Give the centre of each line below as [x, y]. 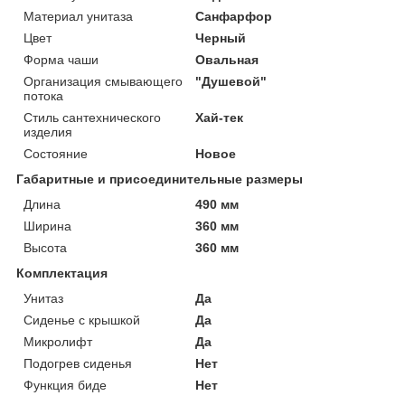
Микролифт [58, 341]
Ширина [47, 226]
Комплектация [62, 273]
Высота [45, 247]
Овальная [227, 59]
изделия [48, 132]
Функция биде [65, 385]
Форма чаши [61, 59]
